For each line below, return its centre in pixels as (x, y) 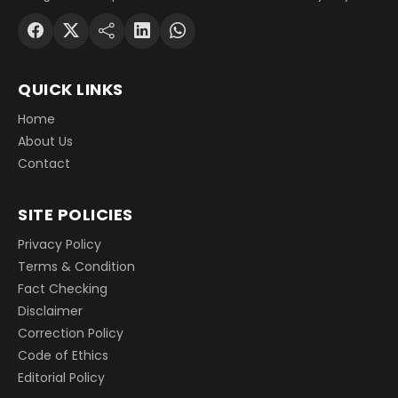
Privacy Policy (60, 244)
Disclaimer (50, 310)
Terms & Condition (76, 266)
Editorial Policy (61, 377)
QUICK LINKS (71, 89)
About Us (45, 141)
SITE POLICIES (76, 214)
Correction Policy (71, 333)
